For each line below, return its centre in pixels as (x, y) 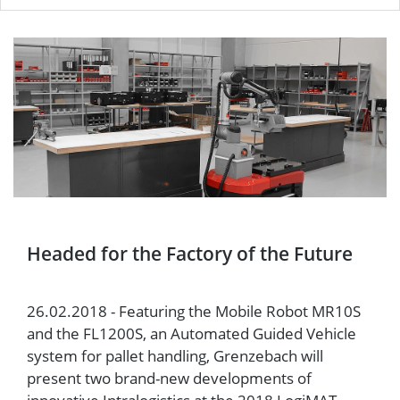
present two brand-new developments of (169, 378)
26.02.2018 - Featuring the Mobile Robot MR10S (194, 311)
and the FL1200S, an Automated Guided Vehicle (192, 333)
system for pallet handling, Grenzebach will (175, 356)
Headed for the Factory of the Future (190, 253)
